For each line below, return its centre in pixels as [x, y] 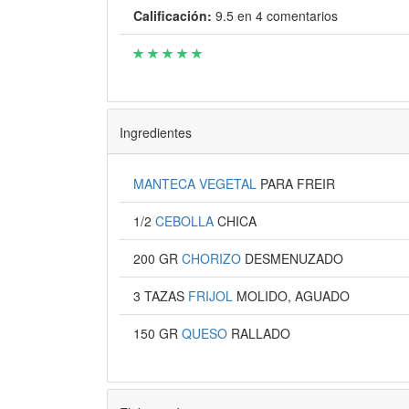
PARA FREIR [297, 184]
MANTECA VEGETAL [196, 184]
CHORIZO [213, 258]
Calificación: [172, 16]
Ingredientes [155, 132]
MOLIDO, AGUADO [293, 296]
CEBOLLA [186, 221]
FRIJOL [212, 296]
